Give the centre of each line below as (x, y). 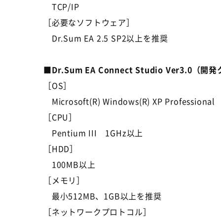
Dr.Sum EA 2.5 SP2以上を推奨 (106, 38)
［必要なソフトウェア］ (89, 22)
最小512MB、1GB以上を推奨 (103, 196)
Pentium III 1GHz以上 (93, 133)
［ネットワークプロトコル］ (97, 212)
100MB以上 (70, 164)
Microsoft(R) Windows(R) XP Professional (129, 101)
